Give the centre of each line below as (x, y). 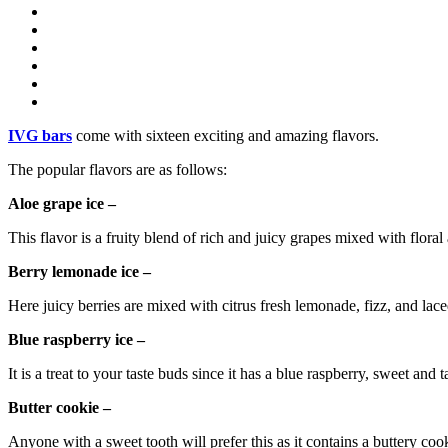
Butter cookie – (59, 408)
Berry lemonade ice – (79, 272)
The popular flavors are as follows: (117, 170)
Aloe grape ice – (62, 204)
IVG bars (40, 136)
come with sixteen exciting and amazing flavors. (227, 136)
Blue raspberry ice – (76, 340)
